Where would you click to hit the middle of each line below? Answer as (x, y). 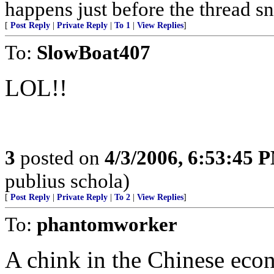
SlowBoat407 (94, 52)
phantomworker (107, 224)
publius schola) (67, 181)
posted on (60, 157)
